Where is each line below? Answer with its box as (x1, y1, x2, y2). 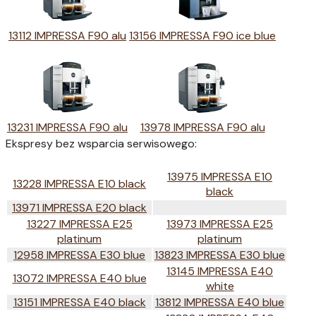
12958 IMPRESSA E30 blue (13, 247, 145, 262)
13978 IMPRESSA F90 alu (140, 119, 265, 135)
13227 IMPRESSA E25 (26, 216, 133, 231)
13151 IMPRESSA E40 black (13, 294, 146, 310)
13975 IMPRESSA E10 (167, 169, 272, 184)
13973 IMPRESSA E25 (166, 216, 273, 231)
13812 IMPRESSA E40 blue (155, 294, 284, 310)
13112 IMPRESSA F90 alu (8, 28, 126, 43)
